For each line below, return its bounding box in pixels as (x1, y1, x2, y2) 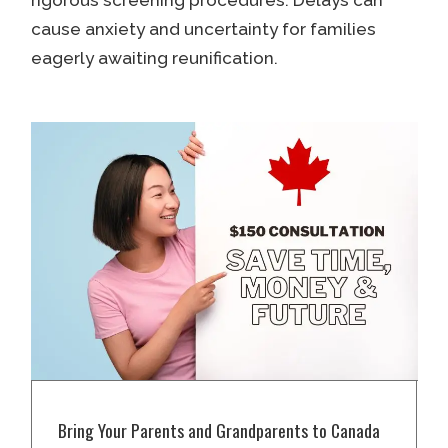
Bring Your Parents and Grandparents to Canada (58, 416, 381, 443)
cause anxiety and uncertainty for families (30, 18, 376, 39)
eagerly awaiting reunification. (30, 47, 278, 68)
